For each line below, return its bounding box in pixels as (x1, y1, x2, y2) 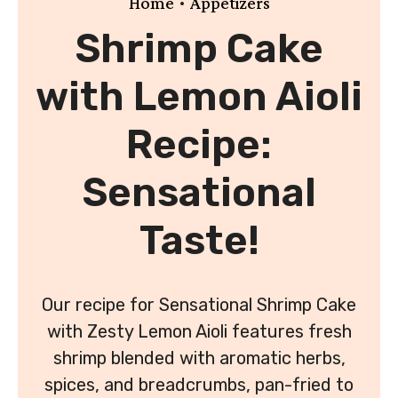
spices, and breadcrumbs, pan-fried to (44, 373, 354, 395)
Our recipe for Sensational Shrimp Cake (42, 293, 356, 315)
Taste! (139, 216, 259, 264)
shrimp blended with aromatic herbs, (52, 346, 346, 369)
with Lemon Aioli (36, 72, 362, 120)
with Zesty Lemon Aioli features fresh (46, 320, 352, 342)
